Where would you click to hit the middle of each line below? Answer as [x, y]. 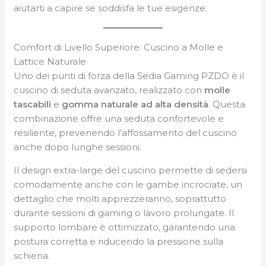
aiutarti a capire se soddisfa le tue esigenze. [111, 8]
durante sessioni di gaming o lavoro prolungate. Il [124, 213]
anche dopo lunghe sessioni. [78, 147]
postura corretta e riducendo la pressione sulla [119, 241]
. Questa [227, 104]
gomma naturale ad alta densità [135, 104]
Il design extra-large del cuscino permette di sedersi [131, 170]
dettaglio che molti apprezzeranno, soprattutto [120, 198]
